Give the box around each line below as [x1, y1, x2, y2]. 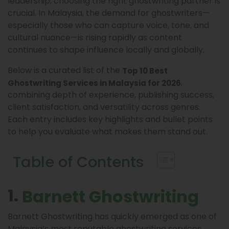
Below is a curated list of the [8, 64, 122, 76]
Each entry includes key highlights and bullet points [8, 113, 213, 125]
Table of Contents [13, 152, 144, 172]
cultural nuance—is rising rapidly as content [8, 32, 182, 43]
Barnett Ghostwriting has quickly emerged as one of [8, 211, 217, 223]
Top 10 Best [122, 65, 168, 76]
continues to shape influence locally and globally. [8, 44, 204, 56]
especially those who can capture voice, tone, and [8, 19, 209, 31]
